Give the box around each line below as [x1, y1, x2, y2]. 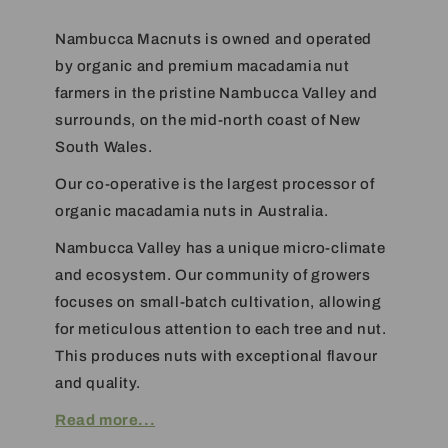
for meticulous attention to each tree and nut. [55, 321, 387, 338]
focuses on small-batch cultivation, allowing [55, 294, 382, 311]
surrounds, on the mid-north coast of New [55, 112, 362, 129]
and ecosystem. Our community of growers [55, 267, 371, 284]
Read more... [55, 412, 156, 429]
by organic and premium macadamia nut [55, 58, 350, 75]
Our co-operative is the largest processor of [55, 176, 375, 193]
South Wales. [55, 139, 156, 156]
